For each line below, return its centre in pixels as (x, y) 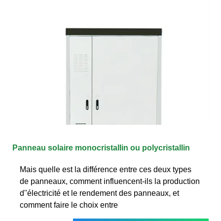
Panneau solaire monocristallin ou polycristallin (101, 147)
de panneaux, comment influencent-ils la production (110, 181)
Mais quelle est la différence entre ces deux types (106, 169)
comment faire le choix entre (69, 205)
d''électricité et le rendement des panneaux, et (99, 193)
